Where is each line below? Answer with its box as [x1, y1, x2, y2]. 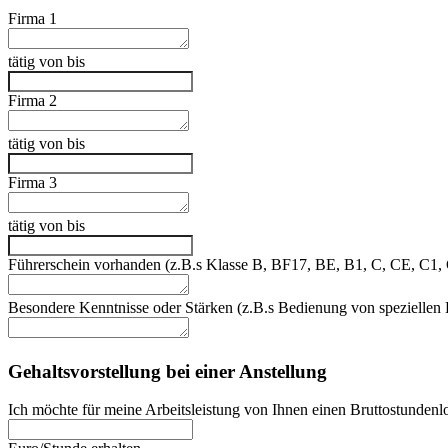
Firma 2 [8, 91, 57, 109]
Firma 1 [8, 9, 57, 27]
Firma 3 [8, 173, 57, 191]
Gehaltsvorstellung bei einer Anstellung [8, 360, 327, 382]
